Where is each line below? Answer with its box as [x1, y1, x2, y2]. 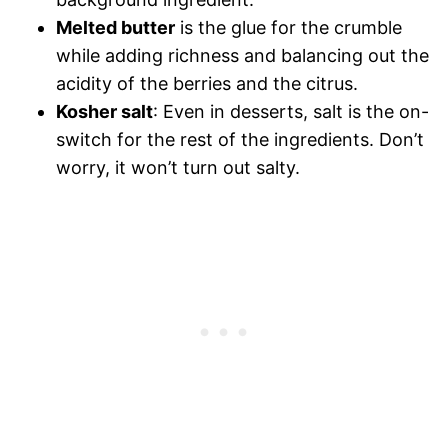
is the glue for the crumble [175, 16, 402, 38]
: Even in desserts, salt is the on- [153, 100, 429, 122]
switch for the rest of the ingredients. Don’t [56, 128, 424, 150]
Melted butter [56, 16, 175, 38]
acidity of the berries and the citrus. [56, 72, 358, 94]
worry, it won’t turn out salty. [56, 156, 300, 178]
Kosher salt [56, 100, 153, 122]
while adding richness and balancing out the [56, 44, 429, 66]
